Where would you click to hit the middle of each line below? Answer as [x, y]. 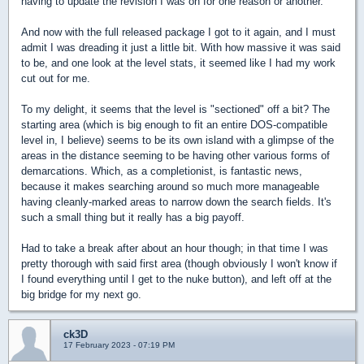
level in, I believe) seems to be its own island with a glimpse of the [178, 140]
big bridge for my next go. [81, 294]
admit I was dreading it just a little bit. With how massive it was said [181, 47]
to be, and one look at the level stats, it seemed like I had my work [178, 63]
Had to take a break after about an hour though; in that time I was [175, 248]
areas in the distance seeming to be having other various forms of [175, 155]
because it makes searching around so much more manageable [170, 186]
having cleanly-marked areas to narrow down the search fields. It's [176, 201]
